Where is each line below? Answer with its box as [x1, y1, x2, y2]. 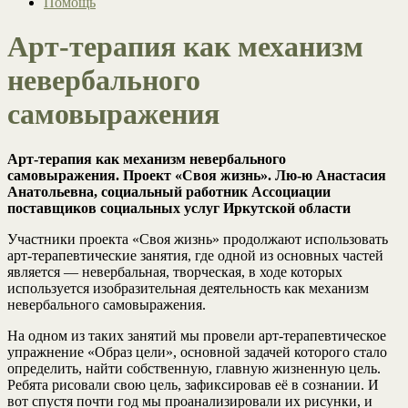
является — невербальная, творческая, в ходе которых [7, 263, 342, 280]
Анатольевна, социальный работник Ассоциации [7, 183, 331, 199]
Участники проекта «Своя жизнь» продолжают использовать [7, 230, 388, 247]
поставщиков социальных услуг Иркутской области [7, 199, 351, 216]
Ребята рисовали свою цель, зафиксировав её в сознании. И [7, 376, 379, 393]
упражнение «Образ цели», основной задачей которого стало [7, 343, 387, 360]
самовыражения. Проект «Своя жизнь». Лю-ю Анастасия [7, 167, 386, 183]
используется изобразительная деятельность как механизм [7, 280, 369, 296]
